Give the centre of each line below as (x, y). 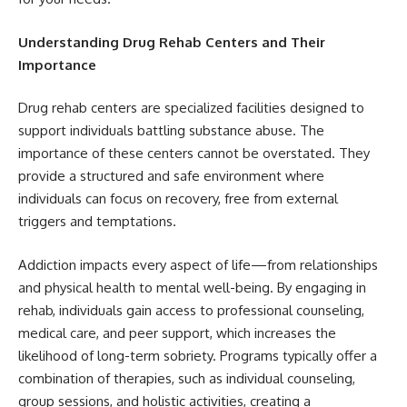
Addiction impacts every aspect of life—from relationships (198, 264)
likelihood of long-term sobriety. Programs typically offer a (198, 355)
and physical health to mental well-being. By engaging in (192, 287)
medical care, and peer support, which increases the (177, 333)
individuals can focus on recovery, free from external (178, 199)
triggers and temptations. (97, 222)
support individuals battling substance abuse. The (171, 131)
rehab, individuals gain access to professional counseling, (191, 310)
